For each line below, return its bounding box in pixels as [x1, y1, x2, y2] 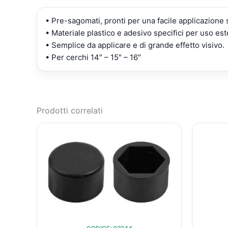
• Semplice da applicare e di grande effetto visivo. [45, 40, 224, 50]
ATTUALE [141, 141, 183, 150]
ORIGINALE [112, 141, 161, 150]
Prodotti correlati [37, 105, 103, 116]
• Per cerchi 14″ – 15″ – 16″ [45, 52, 141, 62]
